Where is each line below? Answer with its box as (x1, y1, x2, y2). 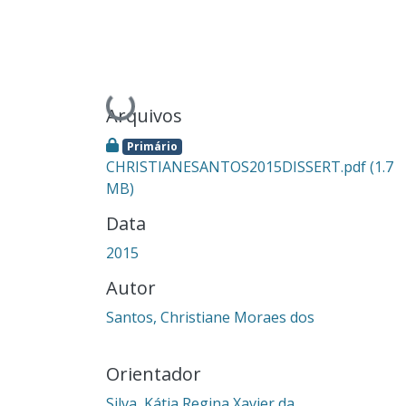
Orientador (106, 361, 201, 386)
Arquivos (106, 102, 182, 128)
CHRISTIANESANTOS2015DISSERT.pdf (106, 156, 370, 177)
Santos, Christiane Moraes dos (106, 306, 314, 327)
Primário (126, 138, 178, 154)
